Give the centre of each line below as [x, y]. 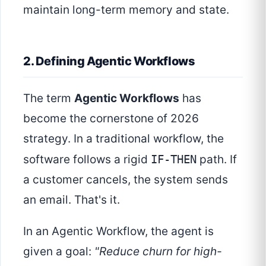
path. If [217, 159]
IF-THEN [174, 159]
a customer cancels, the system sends [126, 179]
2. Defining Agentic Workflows [109, 61]
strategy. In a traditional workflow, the [123, 138]
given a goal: [59, 252]
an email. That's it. [72, 199]
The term [49, 98]
